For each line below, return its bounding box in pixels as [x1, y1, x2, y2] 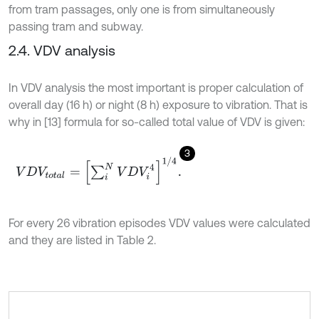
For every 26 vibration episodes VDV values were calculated [9, 216, 310, 229]
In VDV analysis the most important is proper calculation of [9, 80, 303, 94]
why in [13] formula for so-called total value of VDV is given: [9, 115, 305, 128]
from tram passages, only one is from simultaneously [9, 2, 275, 16]
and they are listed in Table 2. [9, 233, 156, 246]
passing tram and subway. [9, 19, 143, 33]
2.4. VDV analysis [9, 41, 115, 58]
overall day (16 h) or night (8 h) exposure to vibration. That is [9, 98, 308, 111]
